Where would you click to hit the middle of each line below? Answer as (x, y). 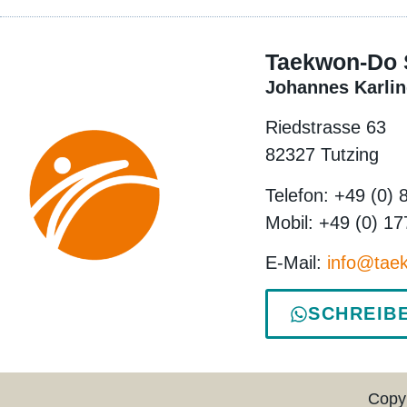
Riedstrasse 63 (326, 128)
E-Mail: (296, 263)
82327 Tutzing (322, 155)
